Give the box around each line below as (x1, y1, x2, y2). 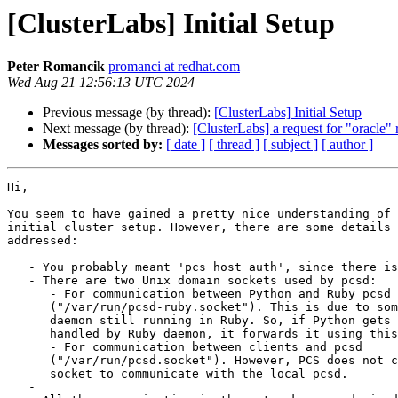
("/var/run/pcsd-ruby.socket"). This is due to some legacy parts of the (7, 300, 50, 314)
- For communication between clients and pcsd (7, 340, 50, 354)
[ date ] (166, 137, 205, 153)
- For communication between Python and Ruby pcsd (7, 287, 50, 301)
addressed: (7, 234, 78, 248)
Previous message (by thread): (43, 105, 214, 121)
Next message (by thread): (43, 121, 193, 137)
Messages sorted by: (43, 137, 163, 153)
